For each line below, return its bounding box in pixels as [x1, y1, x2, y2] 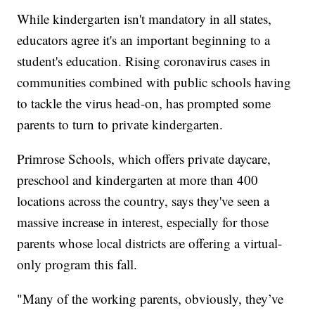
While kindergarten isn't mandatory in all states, [17, 10, 272, 28]
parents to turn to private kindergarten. [17, 115, 224, 134]
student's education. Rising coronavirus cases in [17, 52, 271, 70]
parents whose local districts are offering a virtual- [17, 234, 283, 252]
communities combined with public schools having [17, 73, 292, 91]
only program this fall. [17, 255, 138, 274]
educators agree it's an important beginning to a [17, 31, 271, 49]
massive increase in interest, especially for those [17, 213, 269, 231]
